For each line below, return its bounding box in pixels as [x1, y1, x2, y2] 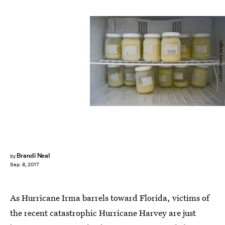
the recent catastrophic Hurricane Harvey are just [10, 207, 196, 218]
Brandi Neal [16, 151, 50, 160]
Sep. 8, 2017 [10, 161, 39, 168]
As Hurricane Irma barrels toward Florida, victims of [10, 192, 209, 203]
